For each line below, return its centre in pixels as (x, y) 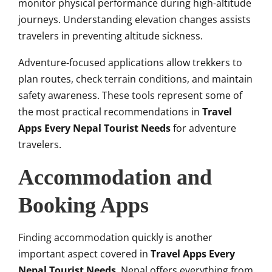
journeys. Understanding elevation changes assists (134, 20)
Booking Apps (83, 206)
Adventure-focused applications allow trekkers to (130, 63)
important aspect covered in (84, 254)
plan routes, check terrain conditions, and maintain (135, 79)
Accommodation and (115, 178)
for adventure (203, 128)
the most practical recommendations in (110, 112)
